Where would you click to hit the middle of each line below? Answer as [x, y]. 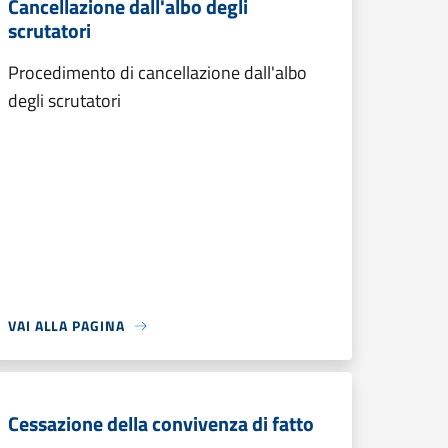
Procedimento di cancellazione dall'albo [157, 72]
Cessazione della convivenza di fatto [161, 423]
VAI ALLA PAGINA [66, 325]
